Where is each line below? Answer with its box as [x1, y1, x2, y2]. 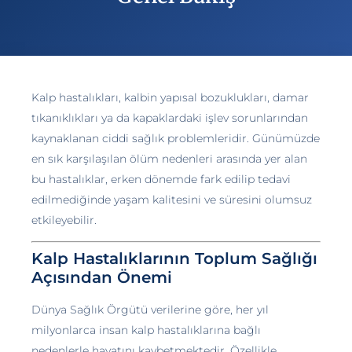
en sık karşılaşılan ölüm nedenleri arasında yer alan [31, 152, 307, 166]
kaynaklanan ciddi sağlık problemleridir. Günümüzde [31, 131, 320, 145]
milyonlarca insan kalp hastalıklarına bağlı [31, 323, 261, 338]
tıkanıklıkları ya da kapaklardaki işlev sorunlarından [31, 111, 308, 125]
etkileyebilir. [31, 213, 97, 227]
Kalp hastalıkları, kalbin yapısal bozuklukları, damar [31, 90, 309, 104]
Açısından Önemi [31, 268, 172, 288]
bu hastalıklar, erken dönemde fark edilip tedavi [31, 172, 291, 186]
